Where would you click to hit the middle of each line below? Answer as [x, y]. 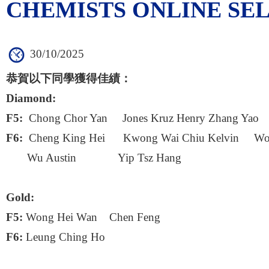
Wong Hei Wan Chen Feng [92, 218]
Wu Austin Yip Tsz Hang [94, 158]
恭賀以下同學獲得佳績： [69, 79]
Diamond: [31, 99]
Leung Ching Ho [64, 237]
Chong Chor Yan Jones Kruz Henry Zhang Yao [141, 119]
